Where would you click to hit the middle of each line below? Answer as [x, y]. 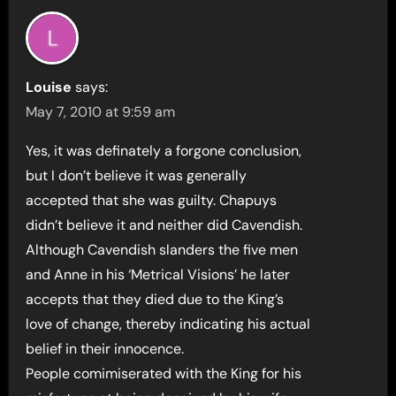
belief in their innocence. [105, 349]
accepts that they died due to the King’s [155, 299]
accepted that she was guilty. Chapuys [152, 200]
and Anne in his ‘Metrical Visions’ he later [158, 274]
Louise [49, 87]
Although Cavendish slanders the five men [162, 250]
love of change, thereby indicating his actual [168, 324]
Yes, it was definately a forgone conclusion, [164, 151]
